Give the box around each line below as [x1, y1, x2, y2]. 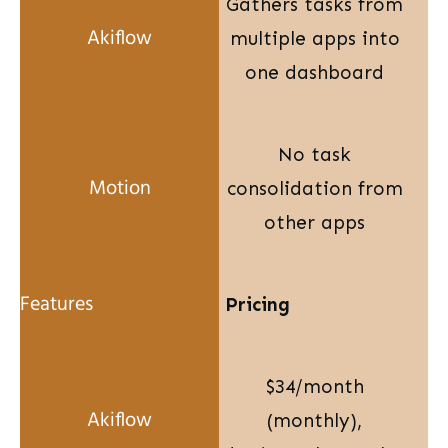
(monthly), [267, 409, 362, 433]
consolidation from [226, 177, 403, 201]
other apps [264, 211, 365, 235]
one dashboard [245, 61, 384, 85]
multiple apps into [229, 27, 400, 51]
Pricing [225, 293, 290, 317]
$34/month [265, 375, 364, 399]
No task [278, 143, 351, 167]
